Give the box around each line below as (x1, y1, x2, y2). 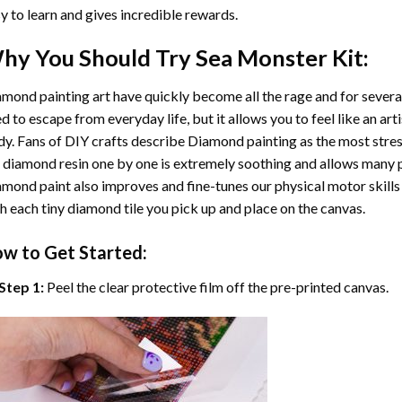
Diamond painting (187, 132, 297, 150)
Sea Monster (195, 44, 328, 72)
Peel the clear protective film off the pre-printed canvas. (47, 278, 389, 296)
